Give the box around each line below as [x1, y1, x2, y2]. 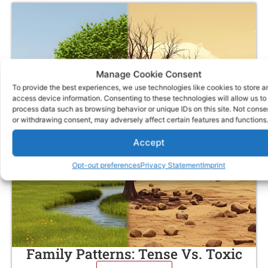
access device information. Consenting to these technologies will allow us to [12, 93, 266, 102]
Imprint [202, 160, 226, 169]
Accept [133, 136, 165, 148]
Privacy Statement [140, 160, 203, 169]
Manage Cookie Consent [96, 68, 202, 80]
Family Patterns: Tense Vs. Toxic [26, 245, 242, 263]
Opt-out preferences [72, 160, 141, 169]
